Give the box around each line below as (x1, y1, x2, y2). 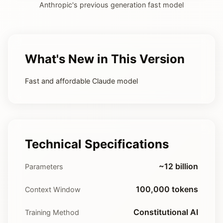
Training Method (25, 208, 79, 217)
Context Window (25, 185, 81, 194)
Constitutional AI (133, 207, 198, 217)
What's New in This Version (25, 52, 185, 66)
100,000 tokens (136, 184, 198, 194)
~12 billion (159, 161, 198, 171)
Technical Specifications (25, 137, 169, 151)
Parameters (25, 162, 63, 171)
